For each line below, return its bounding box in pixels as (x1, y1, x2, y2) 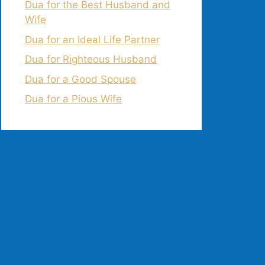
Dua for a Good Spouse (25, 73, 136, 85)
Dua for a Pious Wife (25, 93, 122, 105)
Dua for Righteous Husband (25, 53, 157, 65)
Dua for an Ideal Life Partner (25, 33, 160, 46)
